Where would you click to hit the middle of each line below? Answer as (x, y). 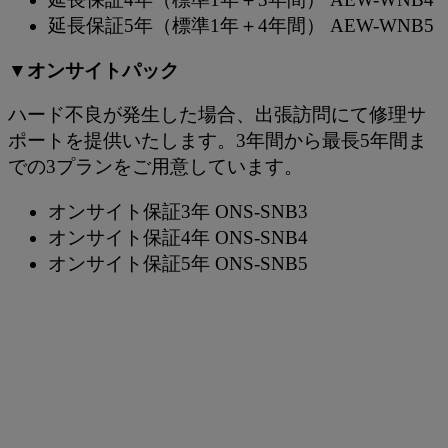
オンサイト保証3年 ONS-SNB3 (178, 212)
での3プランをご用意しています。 (155, 167)
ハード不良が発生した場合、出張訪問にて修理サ (217, 115)
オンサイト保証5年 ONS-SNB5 (178, 264)
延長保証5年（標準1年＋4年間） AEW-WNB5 (241, 26)
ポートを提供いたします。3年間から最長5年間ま (217, 141)
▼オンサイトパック (93, 70)
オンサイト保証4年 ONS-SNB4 (178, 238)
